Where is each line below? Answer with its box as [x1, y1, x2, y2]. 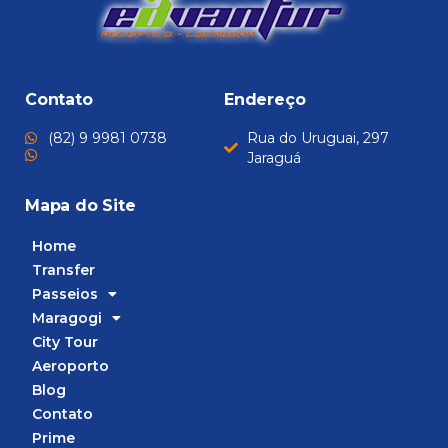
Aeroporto [32, 356, 109, 375]
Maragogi [32, 308, 102, 327]
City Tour [32, 332, 98, 351]
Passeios [32, 284, 98, 303]
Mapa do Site [25, 195, 136, 215]
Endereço [224, 89, 306, 109]
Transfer [32, 260, 95, 279]
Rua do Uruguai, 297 [246, 128, 389, 147]
